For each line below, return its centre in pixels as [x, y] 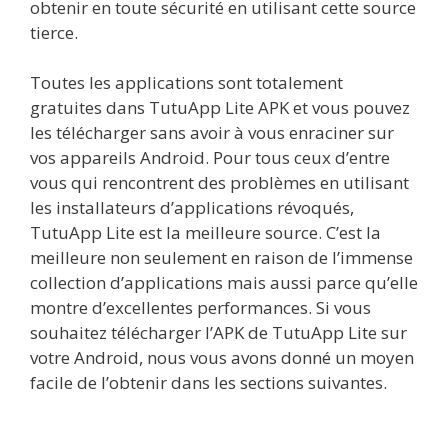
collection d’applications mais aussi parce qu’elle [224, 282]
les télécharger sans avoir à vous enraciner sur [212, 132]
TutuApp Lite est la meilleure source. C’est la [205, 232]
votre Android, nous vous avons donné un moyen [222, 357]
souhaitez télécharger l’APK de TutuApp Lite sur [218, 332]
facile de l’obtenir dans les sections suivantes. [208, 382]
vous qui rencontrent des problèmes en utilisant [219, 182]
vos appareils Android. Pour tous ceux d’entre [210, 157]
